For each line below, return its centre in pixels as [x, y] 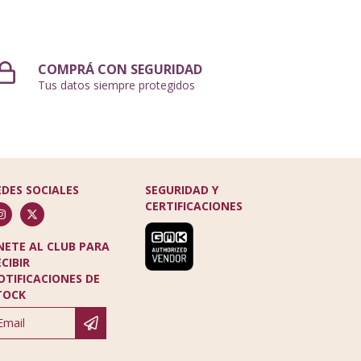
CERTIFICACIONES [194, 205]
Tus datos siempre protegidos [117, 85]
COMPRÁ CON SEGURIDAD [120, 69]
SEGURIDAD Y [182, 189]
